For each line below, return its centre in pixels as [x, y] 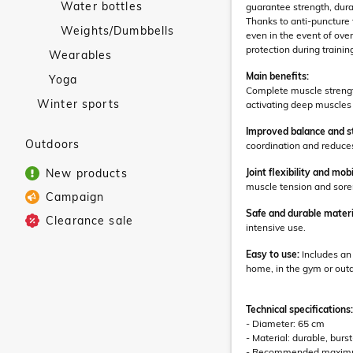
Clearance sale [89, 221]
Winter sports [78, 104]
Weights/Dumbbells [118, 31]
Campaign [75, 197]
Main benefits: [277, 76]
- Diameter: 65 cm [285, 323]
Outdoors [53, 144]
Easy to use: [273, 254]
